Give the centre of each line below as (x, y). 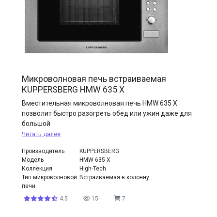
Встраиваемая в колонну (115, 177)
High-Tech (93, 169)
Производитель (43, 151)
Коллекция (37, 169)
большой (36, 124)
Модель (33, 160)
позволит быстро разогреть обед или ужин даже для (107, 113)
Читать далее (41, 134)
